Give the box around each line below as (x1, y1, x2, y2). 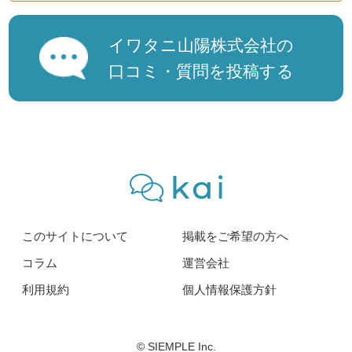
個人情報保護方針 (181, 282, 277, 296)
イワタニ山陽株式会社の (108, 35, 295, 54)
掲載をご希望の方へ (181, 229, 288, 244)
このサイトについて (21, 229, 128, 244)
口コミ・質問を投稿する (108, 61, 295, 80)
